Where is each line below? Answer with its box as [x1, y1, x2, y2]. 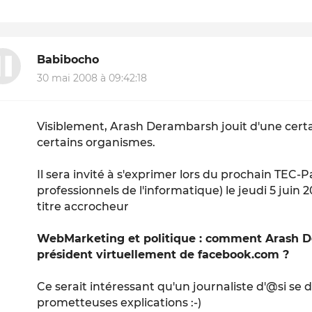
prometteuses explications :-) [37, 295, 202, 309]
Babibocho [37, 53, 100, 67]
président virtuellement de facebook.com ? [37, 247, 290, 261]
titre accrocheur [37, 199, 130, 213]
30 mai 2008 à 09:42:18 [37, 71, 148, 84]
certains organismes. [37, 135, 156, 149]
